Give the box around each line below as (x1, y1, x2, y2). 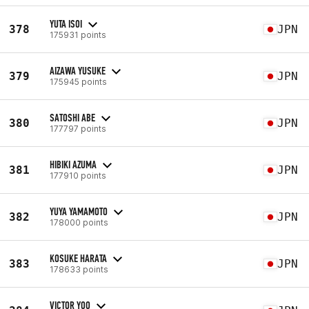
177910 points (50, 170, 106, 181)
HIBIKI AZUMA (50, 157, 97, 171)
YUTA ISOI (50, 17, 82, 30)
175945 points (50, 76, 107, 87)
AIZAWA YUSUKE (50, 63, 106, 77)
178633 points (50, 263, 108, 275)
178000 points (50, 217, 108, 228)
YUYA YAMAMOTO (50, 204, 108, 218)
